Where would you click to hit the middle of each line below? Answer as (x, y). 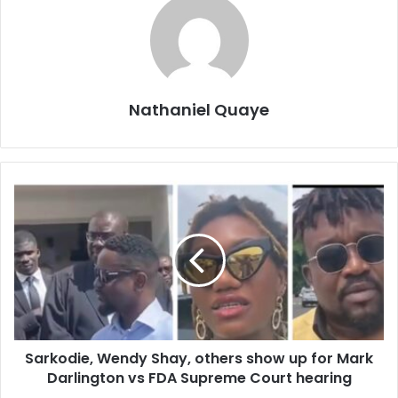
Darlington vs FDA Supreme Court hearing (199, 378)
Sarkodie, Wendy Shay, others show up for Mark (199, 358)
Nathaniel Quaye (199, 109)
